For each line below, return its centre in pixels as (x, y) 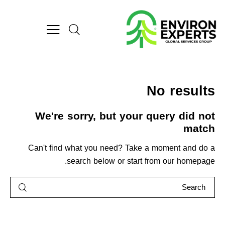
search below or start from (115, 161)
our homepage (189, 161)
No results (181, 91)
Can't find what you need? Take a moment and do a (122, 148)
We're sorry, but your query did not (125, 116)
